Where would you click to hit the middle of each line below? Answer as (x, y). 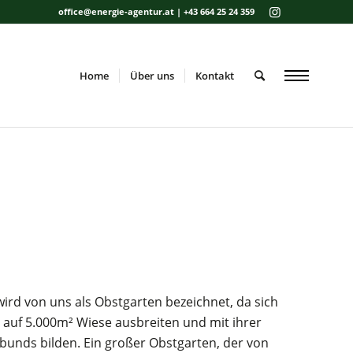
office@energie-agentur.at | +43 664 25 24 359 (157, 11)
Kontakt (215, 76)
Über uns (152, 76)
